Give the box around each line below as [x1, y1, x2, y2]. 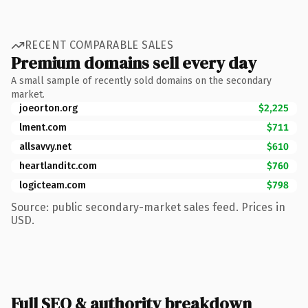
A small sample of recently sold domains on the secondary [11, 74, 272, 87]
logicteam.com [19, 179, 86, 191]
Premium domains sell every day [11, 51, 256, 74]
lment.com [19, 121, 67, 133]
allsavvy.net [19, 140, 71, 153]
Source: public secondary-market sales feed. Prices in [11, 200, 285, 214]
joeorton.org [19, 102, 78, 114]
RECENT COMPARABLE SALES [25, 38, 174, 52]
